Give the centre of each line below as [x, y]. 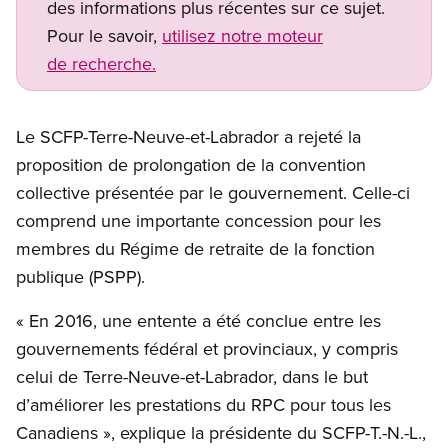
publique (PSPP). [80, 277]
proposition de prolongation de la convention [191, 165]
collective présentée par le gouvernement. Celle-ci [213, 193]
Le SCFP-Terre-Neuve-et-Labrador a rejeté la [188, 137]
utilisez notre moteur [242, 36]
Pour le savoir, [104, 36]
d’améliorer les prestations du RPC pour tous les [203, 405]
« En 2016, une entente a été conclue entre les [198, 321]
